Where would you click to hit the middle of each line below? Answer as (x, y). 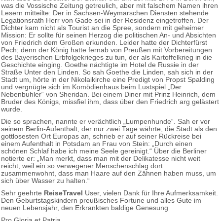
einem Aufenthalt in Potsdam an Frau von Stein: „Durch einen (97, 144)
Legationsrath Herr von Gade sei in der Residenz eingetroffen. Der (105, 20)
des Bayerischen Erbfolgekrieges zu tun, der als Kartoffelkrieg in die (107, 57)
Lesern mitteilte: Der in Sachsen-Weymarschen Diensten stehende (105, 13)
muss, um (201, 173)
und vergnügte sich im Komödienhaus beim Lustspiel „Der (91, 87)
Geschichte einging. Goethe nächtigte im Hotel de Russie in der (100, 65)
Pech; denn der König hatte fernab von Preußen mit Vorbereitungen (107, 50)
